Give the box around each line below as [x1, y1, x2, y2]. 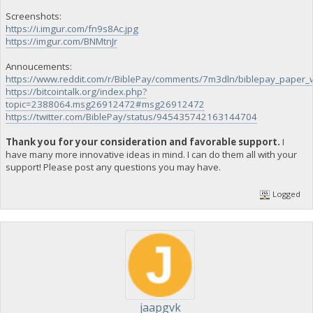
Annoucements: [5, 59, 72, 73]
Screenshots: [5, 9, 61, 22]
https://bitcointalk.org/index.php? [5, 85, 147, 98]
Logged [270, 189, 301, 200]
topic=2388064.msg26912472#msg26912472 [5, 97, 205, 110]
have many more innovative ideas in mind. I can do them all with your [5, 147, 297, 161]
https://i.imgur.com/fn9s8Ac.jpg [5, 22, 138, 35]
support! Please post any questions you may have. [5, 160, 221, 173]
